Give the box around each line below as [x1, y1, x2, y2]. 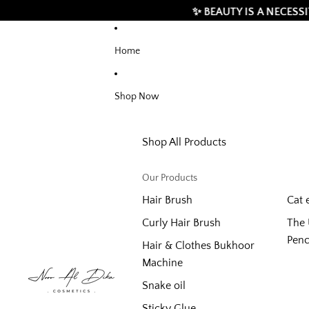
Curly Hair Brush [142, 217, 221, 229]
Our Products [142, 172, 197, 183]
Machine [142, 257, 183, 269]
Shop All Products [142, 136, 226, 148]
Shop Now [114, 90, 159, 102]
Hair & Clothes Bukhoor [142, 239, 255, 252]
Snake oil [142, 279, 186, 292]
